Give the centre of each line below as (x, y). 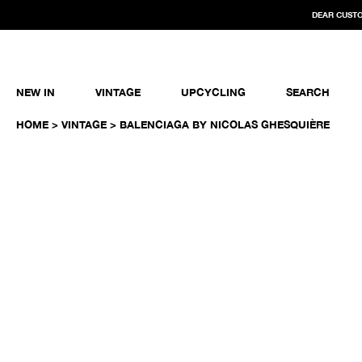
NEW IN (36, 92)
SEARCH (308, 92)
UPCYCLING (213, 92)
